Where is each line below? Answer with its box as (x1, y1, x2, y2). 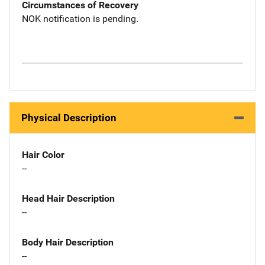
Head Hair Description (22, 192, 115, 204)
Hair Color (22, 149, 64, 160)
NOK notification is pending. (22, 12, 138, 24)
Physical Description (21, 112, 117, 124)
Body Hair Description (22, 236, 114, 248)
